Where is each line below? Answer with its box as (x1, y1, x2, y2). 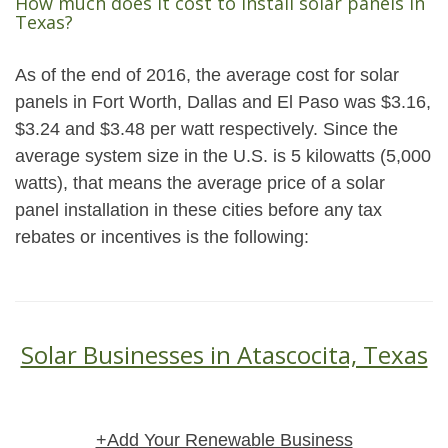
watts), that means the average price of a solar (15, 173, 385, 193)
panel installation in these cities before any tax (15, 200, 382, 220)
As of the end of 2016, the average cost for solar (15, 65, 399, 85)
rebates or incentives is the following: (15, 227, 309, 247)
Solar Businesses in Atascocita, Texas (20, 338, 428, 371)
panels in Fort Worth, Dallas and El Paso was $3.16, (15, 92, 431, 112)
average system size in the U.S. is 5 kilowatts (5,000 (15, 146, 431, 166)
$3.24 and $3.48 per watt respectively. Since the (15, 119, 398, 139)
